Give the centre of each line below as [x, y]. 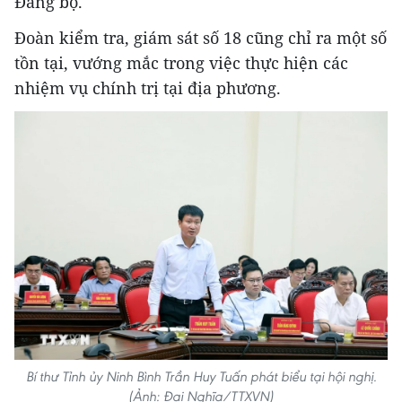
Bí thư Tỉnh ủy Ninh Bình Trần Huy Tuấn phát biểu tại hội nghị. [201, 377]
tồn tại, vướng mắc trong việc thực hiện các [181, 62]
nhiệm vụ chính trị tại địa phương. [148, 87]
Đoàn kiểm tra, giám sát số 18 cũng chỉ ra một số [201, 37]
